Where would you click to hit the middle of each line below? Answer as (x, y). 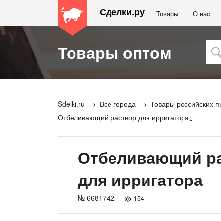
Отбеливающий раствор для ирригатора (123, 117)
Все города (118, 104)
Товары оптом (115, 52)
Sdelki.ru (71, 104)
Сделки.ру (122, 12)
